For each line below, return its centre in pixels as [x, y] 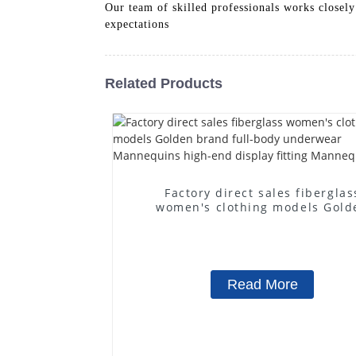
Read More [262, 284]
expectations [137, 24]
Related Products [164, 83]
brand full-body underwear [263, 221]
